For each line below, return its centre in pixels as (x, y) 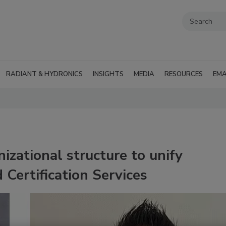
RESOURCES (184, 74)
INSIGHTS (108, 74)
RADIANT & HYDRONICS (44, 74)
